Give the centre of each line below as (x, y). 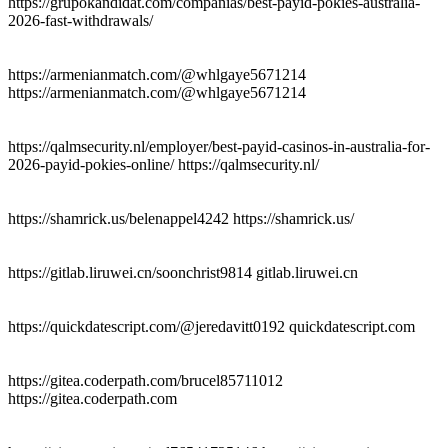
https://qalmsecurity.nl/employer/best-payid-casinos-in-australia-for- (219, 146)
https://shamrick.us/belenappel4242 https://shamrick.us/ (181, 218)
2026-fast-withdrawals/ (80, 20)
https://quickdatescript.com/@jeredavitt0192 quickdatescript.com (211, 326)
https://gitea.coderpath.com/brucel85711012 (145, 380)
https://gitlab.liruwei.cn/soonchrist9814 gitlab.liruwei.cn (183, 272)
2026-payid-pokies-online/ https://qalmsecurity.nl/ (163, 164)
